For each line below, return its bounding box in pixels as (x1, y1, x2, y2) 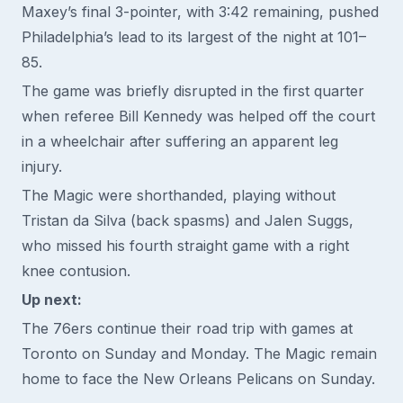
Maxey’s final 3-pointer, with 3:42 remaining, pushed (22, 3, 379, 21)
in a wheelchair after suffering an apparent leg (22, 132, 338, 150)
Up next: (22, 291, 82, 309)
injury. (22, 157, 62, 175)
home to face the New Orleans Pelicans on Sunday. (22, 370, 375, 388)
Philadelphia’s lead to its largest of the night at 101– (22, 28, 366, 46)
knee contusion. (22, 262, 130, 280)
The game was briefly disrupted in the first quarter (22, 82, 364, 100)
